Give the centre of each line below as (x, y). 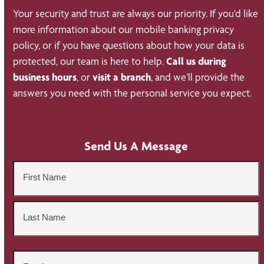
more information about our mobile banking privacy (124, 29)
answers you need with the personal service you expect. (133, 93)
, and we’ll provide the (198, 77)
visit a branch (122, 77)
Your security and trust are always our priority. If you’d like (136, 13)
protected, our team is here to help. (90, 61)
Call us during (197, 61)
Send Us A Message (136, 146)
